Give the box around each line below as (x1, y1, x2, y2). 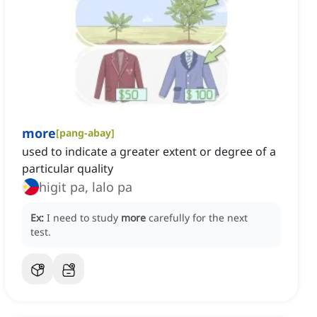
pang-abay (59, 126, 111, 140)
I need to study (47, 211, 121, 225)
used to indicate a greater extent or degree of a (22, 144, 276, 160)
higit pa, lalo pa (39, 178, 132, 196)
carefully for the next (149, 211, 248, 225)
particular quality (22, 161, 113, 177)
